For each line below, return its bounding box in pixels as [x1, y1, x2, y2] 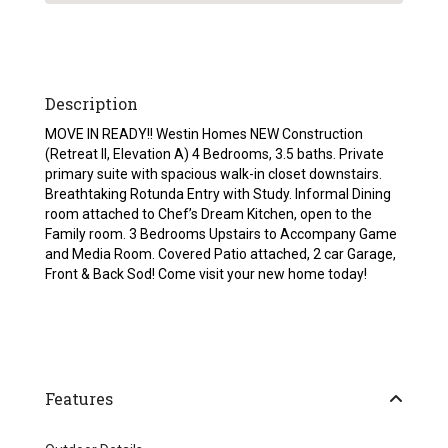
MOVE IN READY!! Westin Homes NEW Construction [45, 126, 364, 143]
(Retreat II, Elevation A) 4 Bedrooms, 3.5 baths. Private [45, 146, 385, 163]
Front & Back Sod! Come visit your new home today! [45, 266, 368, 283]
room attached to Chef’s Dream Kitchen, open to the [45, 206, 373, 223]
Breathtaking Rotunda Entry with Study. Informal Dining [45, 186, 392, 203]
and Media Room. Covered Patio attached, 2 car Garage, [45, 246, 397, 263]
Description [45, 93, 139, 115]
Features [45, 388, 114, 410]
